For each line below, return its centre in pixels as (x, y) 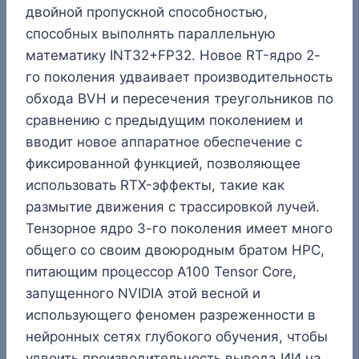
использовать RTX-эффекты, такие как (155, 185)
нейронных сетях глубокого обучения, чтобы (177, 336)
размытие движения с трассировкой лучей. (173, 206)
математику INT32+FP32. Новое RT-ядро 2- (173, 55)
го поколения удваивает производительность (179, 77)
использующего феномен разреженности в (171, 315)
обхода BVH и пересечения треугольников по (179, 98)
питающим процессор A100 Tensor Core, (161, 271)
